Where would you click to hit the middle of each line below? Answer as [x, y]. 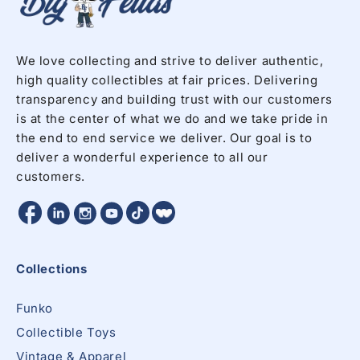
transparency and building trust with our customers [175, 99]
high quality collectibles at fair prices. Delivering [167, 80]
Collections [52, 268]
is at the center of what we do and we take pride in [172, 118]
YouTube [124, 222]
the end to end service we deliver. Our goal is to [164, 137]
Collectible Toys [66, 332]
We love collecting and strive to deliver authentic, [170, 60]
